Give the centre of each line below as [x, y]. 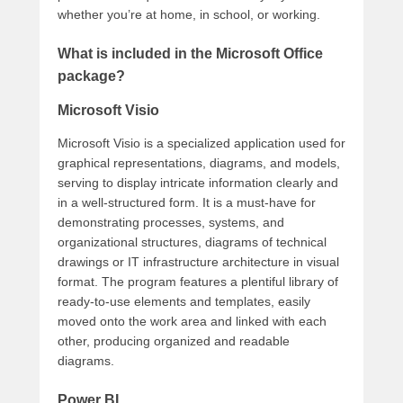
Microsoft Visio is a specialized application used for [201, 143]
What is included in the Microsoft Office [190, 54]
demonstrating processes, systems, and [171, 223]
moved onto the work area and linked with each [192, 322]
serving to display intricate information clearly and [198, 183]
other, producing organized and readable [174, 341]
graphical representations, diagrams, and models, [199, 163]
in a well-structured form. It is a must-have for [187, 203]
